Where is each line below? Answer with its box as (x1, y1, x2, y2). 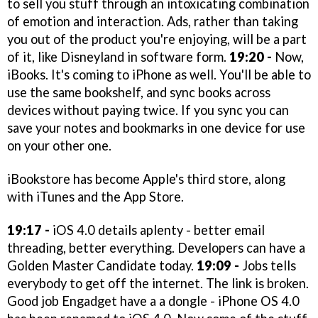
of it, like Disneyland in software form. (7, 49, 229, 65)
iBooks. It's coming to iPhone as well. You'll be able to (7, 67, 311, 83)
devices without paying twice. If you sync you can (7, 102, 289, 119)
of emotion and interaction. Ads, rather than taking (7, 13, 298, 30)
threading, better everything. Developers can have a (7, 239, 305, 256)
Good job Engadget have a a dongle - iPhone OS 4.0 (7, 292, 300, 309)
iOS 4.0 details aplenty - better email (50, 221, 265, 238)
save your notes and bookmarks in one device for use (7, 120, 305, 136)
